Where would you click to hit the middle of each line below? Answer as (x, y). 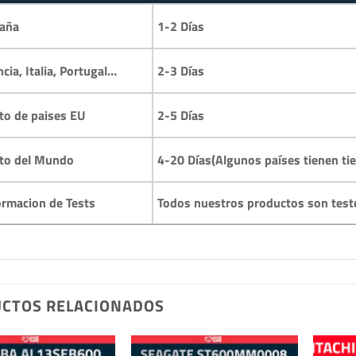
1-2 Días (181, 27)
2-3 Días (181, 71)
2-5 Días (181, 116)
